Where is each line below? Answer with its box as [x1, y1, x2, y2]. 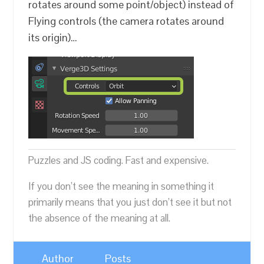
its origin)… [28, 31, 78, 44]
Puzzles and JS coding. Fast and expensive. [28, 154, 209, 167]
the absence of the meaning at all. [28, 211, 171, 225]
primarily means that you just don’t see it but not [28, 195, 232, 209]
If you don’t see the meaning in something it [28, 179, 214, 193]
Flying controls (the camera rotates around [28, 14, 225, 28]
